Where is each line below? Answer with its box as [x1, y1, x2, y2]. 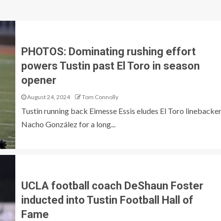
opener [21, 74, 56, 86]
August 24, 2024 [26, 93, 70, 101]
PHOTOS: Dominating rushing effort [21, 45, 196, 58]
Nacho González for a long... [21, 119, 115, 129]
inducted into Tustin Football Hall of [21, 193, 193, 206]
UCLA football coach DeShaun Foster [21, 179, 203, 192]
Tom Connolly [81, 93, 118, 101]
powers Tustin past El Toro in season [21, 59, 200, 72]
